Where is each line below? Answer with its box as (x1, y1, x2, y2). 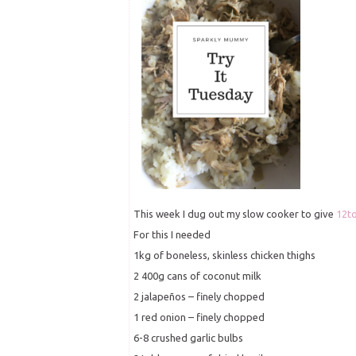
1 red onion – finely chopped (133, 311, 265, 323)
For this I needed (133, 229, 211, 241)
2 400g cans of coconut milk (133, 270, 261, 282)
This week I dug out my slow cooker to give (133, 208, 336, 220)
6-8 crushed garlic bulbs (133, 332, 243, 344)
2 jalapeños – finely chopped (133, 291, 265, 303)
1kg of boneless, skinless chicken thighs (133, 250, 315, 261)
